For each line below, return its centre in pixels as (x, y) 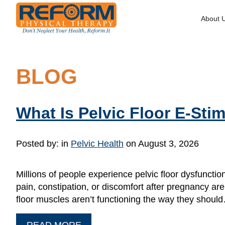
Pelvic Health (97, 144)
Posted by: (39, 144)
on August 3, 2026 (161, 144)
